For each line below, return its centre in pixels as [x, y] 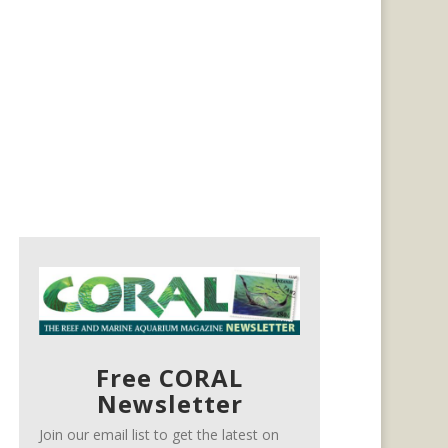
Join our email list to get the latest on [159, 434]
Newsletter [169, 403]
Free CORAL [170, 377]
